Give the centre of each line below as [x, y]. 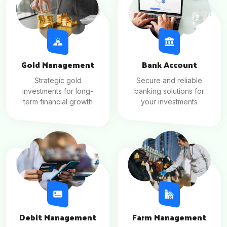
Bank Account [169, 65]
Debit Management [58, 217]
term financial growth [58, 102]
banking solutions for [169, 91]
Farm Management [169, 217]
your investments [169, 102]
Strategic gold [58, 81]
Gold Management [58, 65]
